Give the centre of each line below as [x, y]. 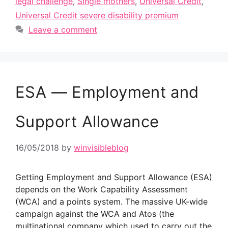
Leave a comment [63, 30]
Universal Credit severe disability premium [97, 15]
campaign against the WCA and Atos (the [95, 214]
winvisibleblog [101, 148]
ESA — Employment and [107, 92]
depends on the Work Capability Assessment [102, 189]
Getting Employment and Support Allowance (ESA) [114, 177]
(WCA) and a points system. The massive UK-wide [111, 202]
